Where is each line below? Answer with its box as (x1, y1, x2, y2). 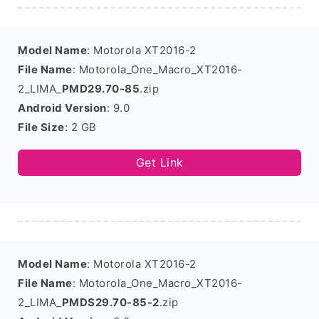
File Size (18, 120, 65, 134)
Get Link (135, 155, 184, 169)
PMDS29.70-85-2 (61, 296, 159, 309)
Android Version (18, 101, 107, 115)
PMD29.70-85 (61, 82, 140, 95)
